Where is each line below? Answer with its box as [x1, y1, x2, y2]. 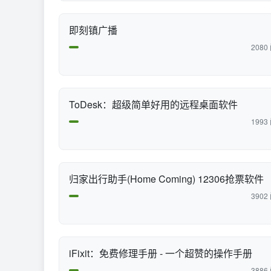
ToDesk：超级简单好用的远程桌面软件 [69, 97, 238, 111]
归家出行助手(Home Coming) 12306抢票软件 [69, 172, 264, 186]
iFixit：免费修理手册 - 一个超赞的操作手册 [69, 246, 252, 260]
